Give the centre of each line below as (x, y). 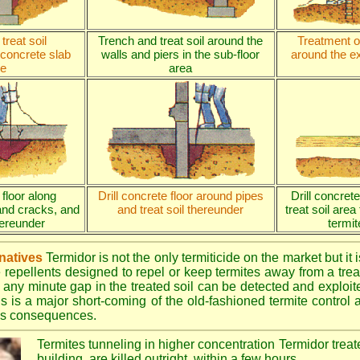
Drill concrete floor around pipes (180, 196)
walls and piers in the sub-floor (180, 54)
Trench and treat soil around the (180, 41)
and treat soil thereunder (180, 209)
